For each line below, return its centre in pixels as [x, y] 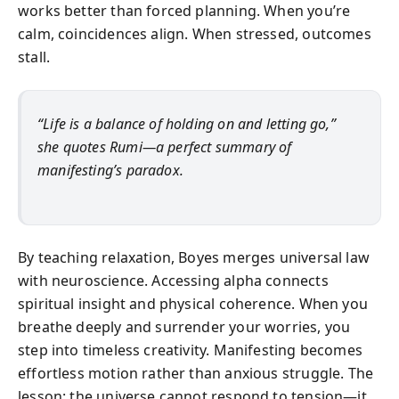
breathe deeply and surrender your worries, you [184, 326]
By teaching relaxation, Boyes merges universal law [194, 257]
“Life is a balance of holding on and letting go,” [187, 124]
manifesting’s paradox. [110, 170]
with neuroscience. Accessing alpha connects [173, 280]
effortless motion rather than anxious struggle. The [196, 373]
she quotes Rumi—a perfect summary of [165, 147]
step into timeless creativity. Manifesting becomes [190, 350]
